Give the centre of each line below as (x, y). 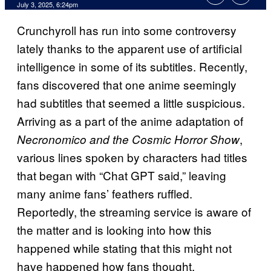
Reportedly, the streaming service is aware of (134, 212)
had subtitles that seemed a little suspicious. (131, 103)
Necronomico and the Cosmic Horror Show (128, 139)
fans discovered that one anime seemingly (127, 85)
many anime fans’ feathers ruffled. (105, 194)
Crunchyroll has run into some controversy (127, 30)
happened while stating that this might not (124, 248)
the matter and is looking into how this (114, 230)
